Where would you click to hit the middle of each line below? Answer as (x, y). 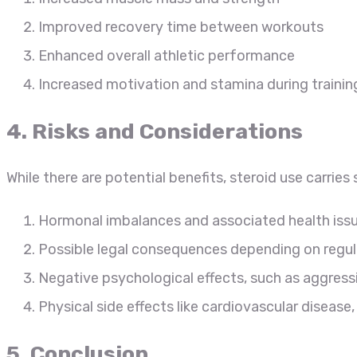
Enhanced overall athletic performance (167, 56)
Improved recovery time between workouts (181, 27)
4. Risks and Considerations (155, 131)
